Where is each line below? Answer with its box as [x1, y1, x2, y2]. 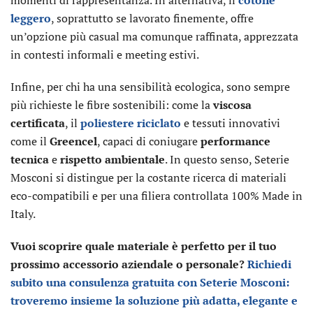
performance [201, 133, 270, 149]
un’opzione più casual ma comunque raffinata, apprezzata [10, 29, 298, 44]
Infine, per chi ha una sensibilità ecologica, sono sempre [10, 79, 290, 94]
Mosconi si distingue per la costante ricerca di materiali [10, 170, 286, 185]
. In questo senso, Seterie [165, 152, 289, 167]
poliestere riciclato [80, 115, 181, 131]
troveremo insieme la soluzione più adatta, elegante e [10, 293, 298, 308]
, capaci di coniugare [97, 133, 201, 149]
